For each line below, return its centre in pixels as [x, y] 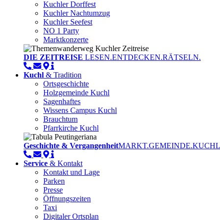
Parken [54, 181]
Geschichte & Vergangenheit [71, 146]
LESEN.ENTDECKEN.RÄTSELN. [142, 57]
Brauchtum [60, 119]
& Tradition [63, 75]
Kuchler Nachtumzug [77, 13]
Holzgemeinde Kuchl [76, 93]
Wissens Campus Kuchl [80, 110]
